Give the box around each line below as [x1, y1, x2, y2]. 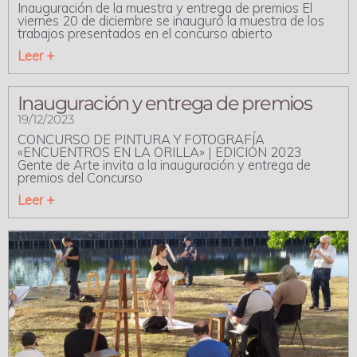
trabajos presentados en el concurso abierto [18, 25, 273, 41]
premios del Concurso [18, 169, 143, 186]
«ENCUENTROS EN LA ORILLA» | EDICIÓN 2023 [18, 143, 302, 160]
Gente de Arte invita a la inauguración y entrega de [18, 156, 311, 173]
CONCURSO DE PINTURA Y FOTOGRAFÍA [18, 131, 265, 147]
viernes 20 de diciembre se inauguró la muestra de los [18, 12, 324, 29]
